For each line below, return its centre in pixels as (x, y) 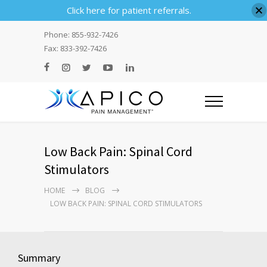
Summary (39, 258)
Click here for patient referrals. (129, 10)
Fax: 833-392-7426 (75, 48)
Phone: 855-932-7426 (81, 35)
